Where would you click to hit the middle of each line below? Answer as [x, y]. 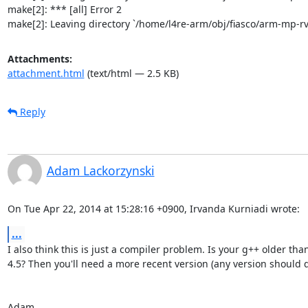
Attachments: [40, 58]
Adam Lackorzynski [100, 170]
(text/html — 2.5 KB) [131, 73]
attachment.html [46, 73]
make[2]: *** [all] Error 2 [64, 9]
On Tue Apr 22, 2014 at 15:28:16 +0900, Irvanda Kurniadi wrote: [153, 208]
